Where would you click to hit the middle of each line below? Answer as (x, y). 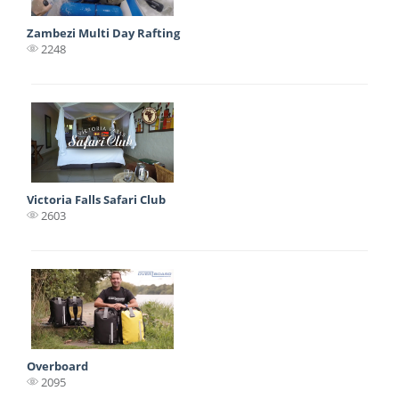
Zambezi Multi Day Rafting (103, 33)
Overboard (57, 366)
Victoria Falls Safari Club (96, 199)
